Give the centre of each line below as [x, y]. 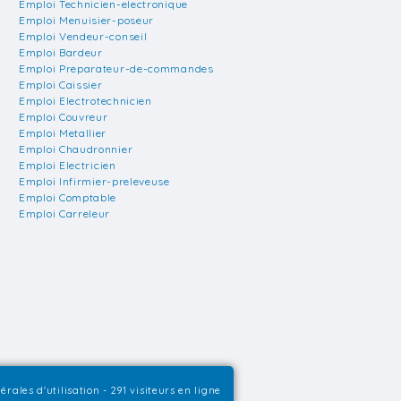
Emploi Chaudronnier [76, 149]
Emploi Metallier [63, 133]
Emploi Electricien [68, 165]
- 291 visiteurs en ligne [160, 390]
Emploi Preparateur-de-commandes [116, 68]
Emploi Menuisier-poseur [87, 20]
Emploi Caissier [61, 85]
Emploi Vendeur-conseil [83, 36]
